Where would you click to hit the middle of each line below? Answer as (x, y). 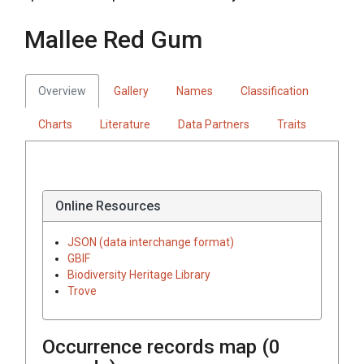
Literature (125, 124)
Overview (62, 91)
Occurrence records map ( (156, 347)
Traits (292, 124)
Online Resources (108, 206)
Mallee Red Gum (113, 39)
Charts (55, 124)
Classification (275, 91)
